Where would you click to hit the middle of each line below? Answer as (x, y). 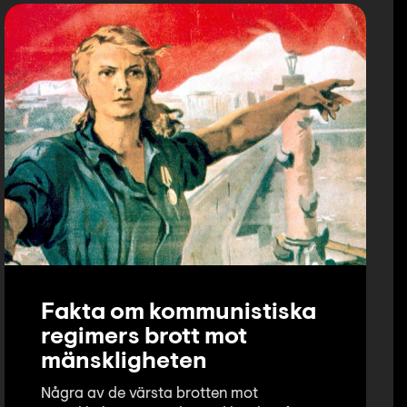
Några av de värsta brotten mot (149, 394)
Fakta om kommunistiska (179, 314)
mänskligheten (124, 363)
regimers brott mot (144, 338)
